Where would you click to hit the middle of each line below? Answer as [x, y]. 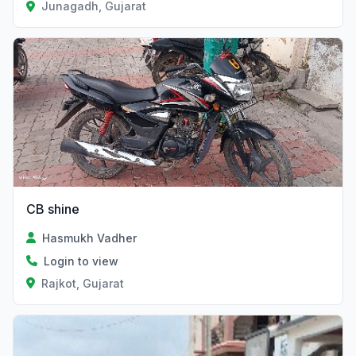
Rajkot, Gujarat [82, 283]
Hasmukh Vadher [90, 238]
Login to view [81, 261]
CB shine [53, 209]
